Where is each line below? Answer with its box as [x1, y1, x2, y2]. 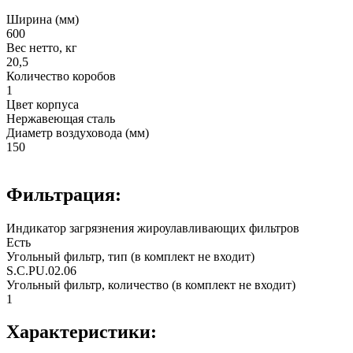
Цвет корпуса [6, 97, 79, 111]
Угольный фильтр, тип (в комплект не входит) [6, 249, 255, 263]
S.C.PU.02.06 [6, 263, 76, 277]
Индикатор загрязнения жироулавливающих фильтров [6, 221, 299, 235]
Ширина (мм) [6, 12, 79, 26]
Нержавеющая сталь [6, 111, 115, 125]
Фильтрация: [6, 184, 121, 205]
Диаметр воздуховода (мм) [6, 125, 149, 139]
